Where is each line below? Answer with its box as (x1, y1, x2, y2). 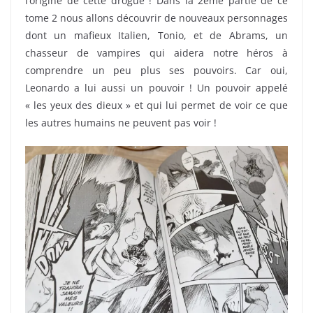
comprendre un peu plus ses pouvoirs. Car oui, (25, 63, 288, 77)
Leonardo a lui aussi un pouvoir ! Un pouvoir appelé (25, 80, 288, 94)
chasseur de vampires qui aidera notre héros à (25, 45, 288, 59)
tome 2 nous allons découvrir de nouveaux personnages (25, 10, 288, 24)
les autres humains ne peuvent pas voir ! (25, 115, 217, 129)
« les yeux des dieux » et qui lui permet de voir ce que (25, 98, 288, 112)
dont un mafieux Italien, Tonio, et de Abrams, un (25, 28, 288, 42)
